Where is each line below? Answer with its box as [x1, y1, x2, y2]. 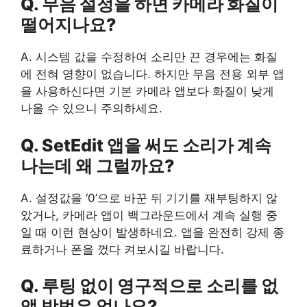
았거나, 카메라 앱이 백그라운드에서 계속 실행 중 [21, 208, 278, 222]
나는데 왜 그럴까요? [21, 155, 175, 176]
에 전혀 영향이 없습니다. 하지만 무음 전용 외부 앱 [21, 67, 284, 82]
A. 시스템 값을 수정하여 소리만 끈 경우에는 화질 [21, 50, 278, 64]
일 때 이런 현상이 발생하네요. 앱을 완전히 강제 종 [21, 225, 284, 239]
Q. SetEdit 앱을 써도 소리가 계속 [21, 134, 271, 156]
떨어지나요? [21, 14, 116, 36]
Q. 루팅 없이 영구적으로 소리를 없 [21, 275, 278, 297]
